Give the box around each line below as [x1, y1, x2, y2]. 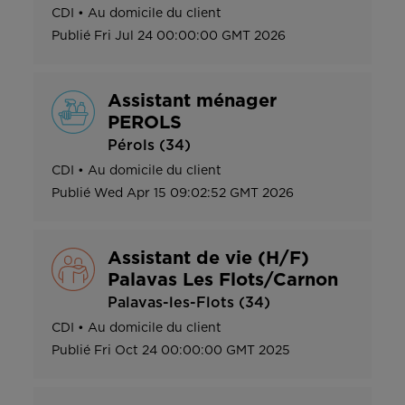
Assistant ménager [108, 91, 277, 110]
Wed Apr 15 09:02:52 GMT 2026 [94, 186, 294, 200]
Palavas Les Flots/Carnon [108, 270, 338, 289]
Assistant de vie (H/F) [108, 249, 309, 268]
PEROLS [108, 113, 182, 132]
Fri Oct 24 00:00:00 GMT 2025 [94, 344, 290, 357]
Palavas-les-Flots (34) [108, 295, 270, 310]
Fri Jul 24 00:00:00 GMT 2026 [94, 29, 286, 42]
